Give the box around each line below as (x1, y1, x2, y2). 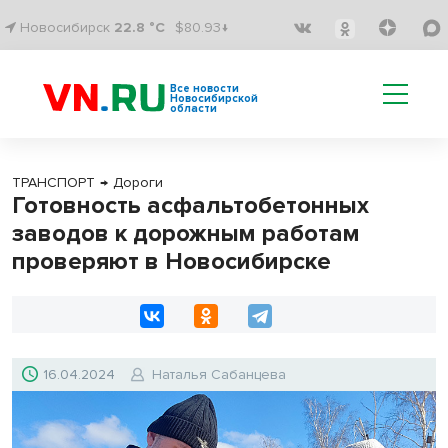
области (170, 102, 217, 115)
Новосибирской (170, 92, 258, 105)
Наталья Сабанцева (152, 366, 286, 383)
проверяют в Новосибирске (12, 247, 331, 276)
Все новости (170, 82, 239, 95)
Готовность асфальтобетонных (12, 191, 369, 220)
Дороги (113, 174, 163, 191)
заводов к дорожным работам (12, 219, 360, 248)
